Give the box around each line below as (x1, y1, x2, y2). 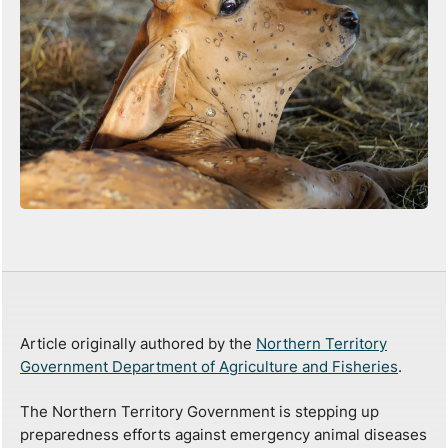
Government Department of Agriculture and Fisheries (20, 356, 398, 376)
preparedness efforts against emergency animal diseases (20, 424, 427, 444)
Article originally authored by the (20, 333, 256, 353)
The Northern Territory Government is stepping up (20, 401, 379, 421)
